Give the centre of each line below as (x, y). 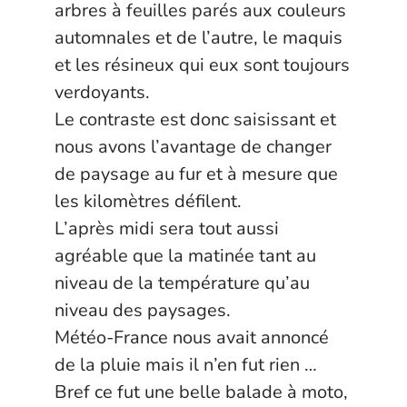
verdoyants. (102, 92)
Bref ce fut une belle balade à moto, (201, 392)
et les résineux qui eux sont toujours (202, 65)
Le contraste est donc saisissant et (195, 119)
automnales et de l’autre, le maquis (199, 38)
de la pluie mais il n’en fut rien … (186, 365)
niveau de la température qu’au (182, 283)
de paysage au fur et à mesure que (196, 174)
